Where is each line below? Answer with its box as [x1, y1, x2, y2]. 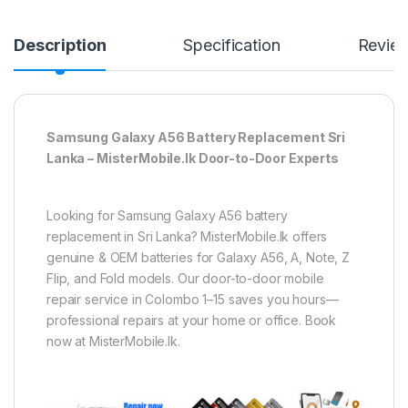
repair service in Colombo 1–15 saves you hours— [46, 291, 339, 308]
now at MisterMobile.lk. [46, 333, 180, 350]
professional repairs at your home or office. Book [46, 312, 337, 329]
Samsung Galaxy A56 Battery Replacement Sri [46, 129, 346, 146]
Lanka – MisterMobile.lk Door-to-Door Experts [46, 150, 339, 167]
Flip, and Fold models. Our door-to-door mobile [46, 270, 324, 287]
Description [14, 36, 107, 56]
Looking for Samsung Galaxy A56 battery [46, 208, 288, 224]
